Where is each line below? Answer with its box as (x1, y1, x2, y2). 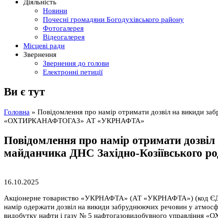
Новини (43, 6, 67, 15)
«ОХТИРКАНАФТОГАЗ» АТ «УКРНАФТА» (4, 116, 145, 125)
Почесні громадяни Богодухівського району (43, 15, 184, 24)
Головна (4, 108, 30, 116)
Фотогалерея (43, 24, 84, 33)
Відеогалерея (43, 33, 85, 41)
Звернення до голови (43, 59, 109, 68)
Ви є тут (4, 86, 45, 98)
